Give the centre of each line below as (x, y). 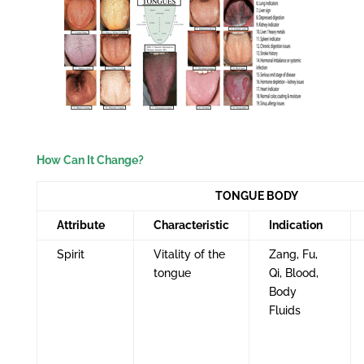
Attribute (80, 225)
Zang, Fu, (293, 254)
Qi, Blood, (293, 273)
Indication (295, 225)
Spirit (70, 254)
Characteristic (191, 225)
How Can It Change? (90, 160)
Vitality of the (189, 254)
